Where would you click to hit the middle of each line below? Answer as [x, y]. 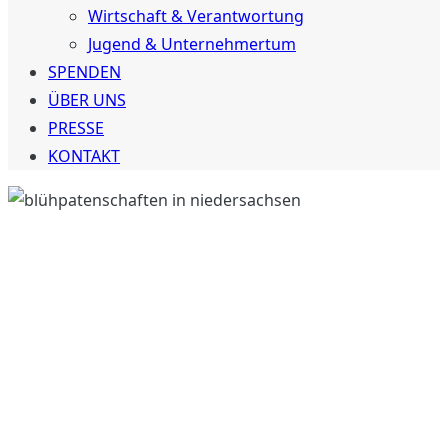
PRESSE [76, 128]
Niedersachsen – [165, 346]
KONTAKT [84, 156]
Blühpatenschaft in [187, 284]
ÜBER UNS [87, 100]
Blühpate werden [170, 408]
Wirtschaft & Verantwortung [196, 16]
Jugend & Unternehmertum [192, 44]
